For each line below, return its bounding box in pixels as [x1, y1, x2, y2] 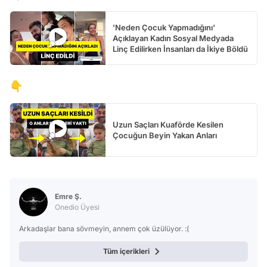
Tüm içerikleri [103, 246, 150, 256]
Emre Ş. [55, 191, 82, 201]
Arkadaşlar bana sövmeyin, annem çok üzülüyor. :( [19, 223, 189, 233]
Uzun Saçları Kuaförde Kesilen [113, 119, 223, 129]
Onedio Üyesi [55, 202, 100, 212]
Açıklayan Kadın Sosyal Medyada [113, 33, 234, 43]
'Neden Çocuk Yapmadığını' [113, 22, 215, 32]
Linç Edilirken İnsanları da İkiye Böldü [113, 44, 248, 54]
